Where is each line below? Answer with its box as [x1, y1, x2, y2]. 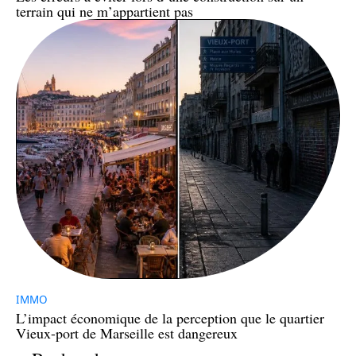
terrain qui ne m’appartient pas [16, 2, 193, 21]
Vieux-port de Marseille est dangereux [16, 323, 238, 342]
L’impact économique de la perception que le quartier [16, 308, 324, 327]
